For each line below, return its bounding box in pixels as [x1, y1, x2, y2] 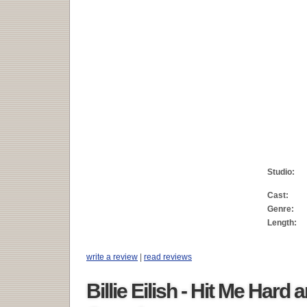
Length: [267, 218, 297, 228]
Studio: [267, 167, 295, 177]
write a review [86, 251, 138, 262]
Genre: [267, 204, 294, 214]
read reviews [144, 251, 192, 262]
